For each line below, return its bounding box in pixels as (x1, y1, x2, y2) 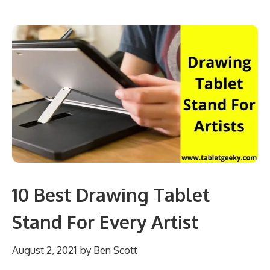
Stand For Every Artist (12, 210, 198, 234)
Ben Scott (93, 243, 137, 256)
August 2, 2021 (12, 243, 77, 256)
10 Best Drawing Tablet (12, 183, 210, 207)
